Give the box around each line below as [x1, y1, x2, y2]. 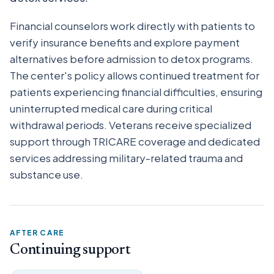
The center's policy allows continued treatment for [10, 68, 259, 82]
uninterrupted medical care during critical [10, 102, 212, 115]
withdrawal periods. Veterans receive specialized [10, 118, 251, 131]
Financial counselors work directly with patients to [10, 19, 255, 32]
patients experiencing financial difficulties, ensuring [10, 85, 262, 98]
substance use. [10, 168, 83, 181]
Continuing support [10, 243, 131, 257]
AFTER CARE [10, 228, 64, 237]
